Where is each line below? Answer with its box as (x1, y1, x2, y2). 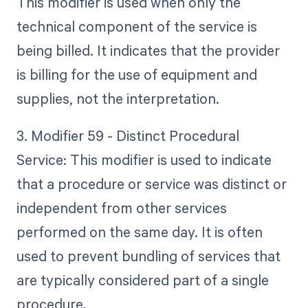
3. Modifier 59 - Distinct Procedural (16, 126, 239, 146)
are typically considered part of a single (16, 270, 269, 290)
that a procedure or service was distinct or (16, 174, 287, 194)
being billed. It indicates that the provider (16, 40, 280, 60)
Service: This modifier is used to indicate (16, 150, 272, 170)
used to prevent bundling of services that (16, 246, 280, 266)
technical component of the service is (16, 16, 257, 36)
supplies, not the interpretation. (16, 88, 219, 108)
